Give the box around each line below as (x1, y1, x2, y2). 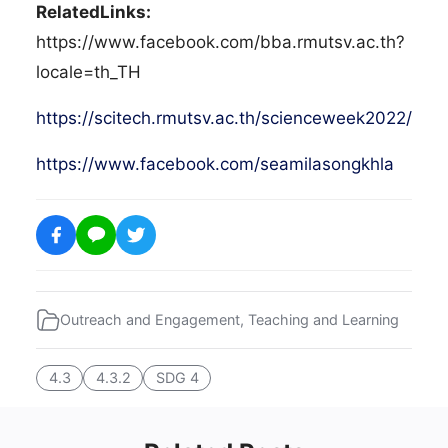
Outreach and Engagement (60, 310, 240, 328)
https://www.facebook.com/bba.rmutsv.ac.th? (36, 31, 405, 52)
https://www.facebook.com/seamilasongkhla (36, 153, 394, 174)
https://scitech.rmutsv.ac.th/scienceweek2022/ (36, 107, 412, 128)
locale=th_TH (36, 61, 146, 82)
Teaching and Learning (248, 310, 399, 328)
